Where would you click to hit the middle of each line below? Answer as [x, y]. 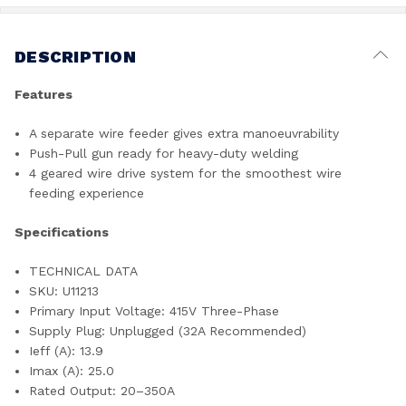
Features [43, 94]
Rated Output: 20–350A [102, 390]
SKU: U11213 [64, 290]
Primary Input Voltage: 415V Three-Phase [155, 310]
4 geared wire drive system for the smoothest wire [186, 173]
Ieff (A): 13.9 [67, 350]
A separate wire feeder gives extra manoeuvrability [184, 133]
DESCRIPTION [75, 56]
